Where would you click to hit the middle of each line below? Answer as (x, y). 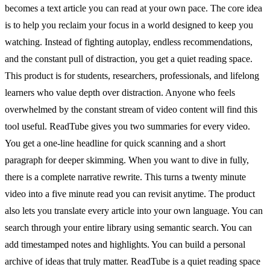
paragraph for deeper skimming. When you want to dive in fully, (127, 160)
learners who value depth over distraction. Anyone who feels (120, 92)
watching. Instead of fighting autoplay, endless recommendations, (129, 42)
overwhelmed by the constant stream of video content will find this (131, 109)
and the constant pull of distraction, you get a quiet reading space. (129, 58)
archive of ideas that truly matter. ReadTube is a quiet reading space (133, 261)
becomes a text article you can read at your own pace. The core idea (133, 8)
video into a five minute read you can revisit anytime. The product (130, 193)
